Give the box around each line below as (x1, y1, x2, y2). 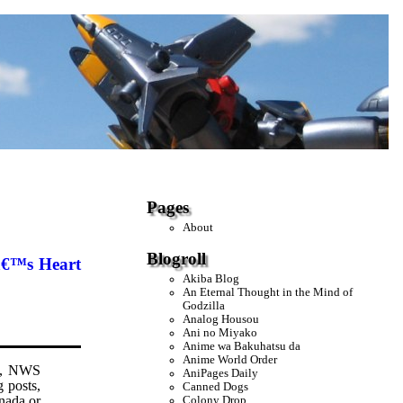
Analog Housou (183, 312, 260, 326)
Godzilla (183, 299, 226, 312)
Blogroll (147, 249, 207, 269)
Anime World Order (183, 353, 278, 366)
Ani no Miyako (183, 326, 258, 339)
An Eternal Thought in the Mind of (183, 285, 354, 299)
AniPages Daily (183, 366, 259, 380)
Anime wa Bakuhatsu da (183, 339, 301, 353)
